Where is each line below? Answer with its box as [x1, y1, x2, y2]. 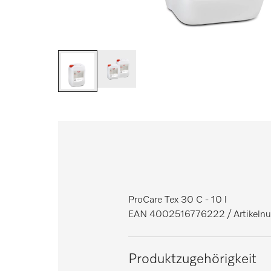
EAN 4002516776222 [128, 210, 225, 220]
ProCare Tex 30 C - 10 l [128, 195, 227, 206]
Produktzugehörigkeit [128, 252, 256, 267]
